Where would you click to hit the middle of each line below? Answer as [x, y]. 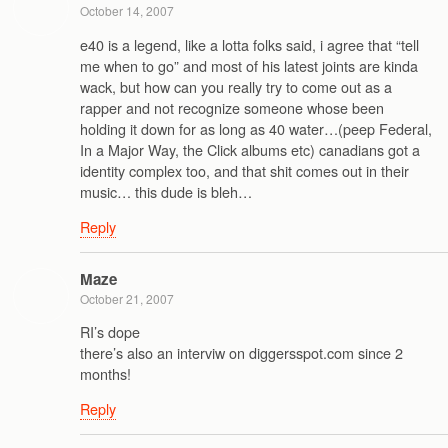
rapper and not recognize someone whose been [232, 107]
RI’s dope [110, 331]
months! [105, 373]
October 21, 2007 [127, 298]
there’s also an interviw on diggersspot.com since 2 [241, 352]
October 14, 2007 [127, 11]
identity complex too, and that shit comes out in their [244, 170]
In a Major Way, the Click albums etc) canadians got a [250, 149]
